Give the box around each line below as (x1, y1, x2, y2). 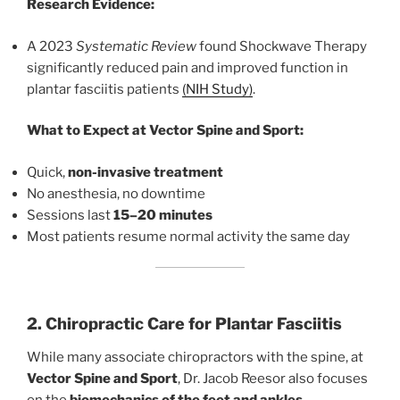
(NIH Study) (182, 80, 253, 97)
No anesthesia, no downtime (27, 185, 205, 202)
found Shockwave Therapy (196, 37, 367, 54)
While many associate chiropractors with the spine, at (27, 349, 363, 366)
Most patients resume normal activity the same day (27, 228, 350, 245)
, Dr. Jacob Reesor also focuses (178, 371, 368, 387)
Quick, (27, 163, 68, 180)
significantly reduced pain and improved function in (27, 59, 348, 76)
